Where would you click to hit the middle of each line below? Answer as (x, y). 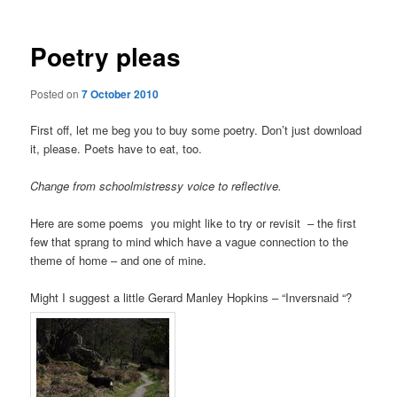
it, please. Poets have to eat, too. (117, 148)
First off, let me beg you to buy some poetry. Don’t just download (196, 130)
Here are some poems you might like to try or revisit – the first (194, 223)
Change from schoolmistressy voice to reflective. (156, 186)
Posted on (56, 93)
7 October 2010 (121, 93)
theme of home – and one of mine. (119, 261)
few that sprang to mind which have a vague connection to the (190, 242)
